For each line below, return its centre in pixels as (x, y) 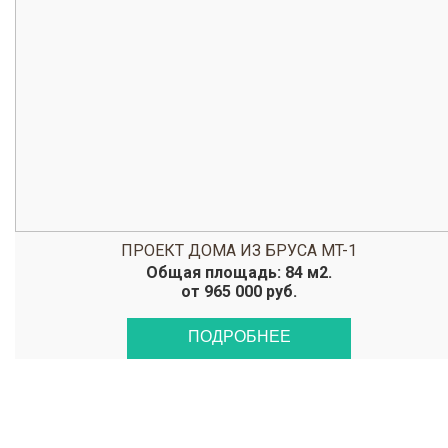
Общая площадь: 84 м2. (239, 272)
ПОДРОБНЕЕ (239, 336)
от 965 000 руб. (239, 291)
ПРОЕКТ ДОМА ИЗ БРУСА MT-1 (239, 250)
